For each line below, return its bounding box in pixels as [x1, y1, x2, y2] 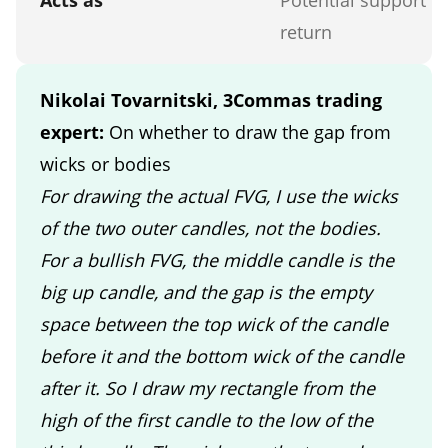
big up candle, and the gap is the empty [40, 279, 372, 304]
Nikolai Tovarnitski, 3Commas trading [40, 87, 382, 112]
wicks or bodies [40, 151, 171, 176]
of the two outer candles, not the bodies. [40, 215, 381, 240]
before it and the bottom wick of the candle [40, 343, 404, 368]
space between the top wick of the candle [40, 311, 388, 336]
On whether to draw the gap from [109, 119, 391, 144]
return [280, 19, 332, 44]
